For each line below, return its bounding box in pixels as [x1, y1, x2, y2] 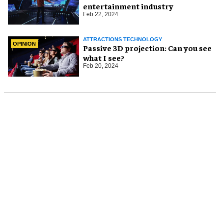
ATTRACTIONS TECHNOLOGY [83, 36, 162, 43]
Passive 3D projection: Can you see [83, 43, 168, 53]
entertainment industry [83, 1, 173, 11]
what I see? [83, 53, 124, 63]
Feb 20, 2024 [83, 62, 118, 70]
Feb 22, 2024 [83, 11, 118, 18]
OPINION [13, 40, 36, 47]
